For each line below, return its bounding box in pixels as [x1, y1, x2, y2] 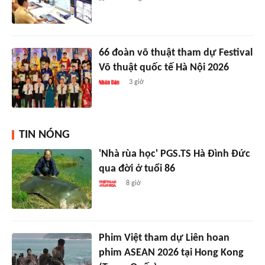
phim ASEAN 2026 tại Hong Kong [98, 247, 244, 259]
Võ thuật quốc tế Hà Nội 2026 [98, 62, 229, 74]
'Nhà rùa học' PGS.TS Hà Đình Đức [98, 148, 250, 160]
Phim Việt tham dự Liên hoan [98, 232, 230, 244]
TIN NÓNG [19, 129, 70, 141]
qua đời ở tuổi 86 [98, 163, 175, 175]
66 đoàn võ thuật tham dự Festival [98, 47, 253, 59]
